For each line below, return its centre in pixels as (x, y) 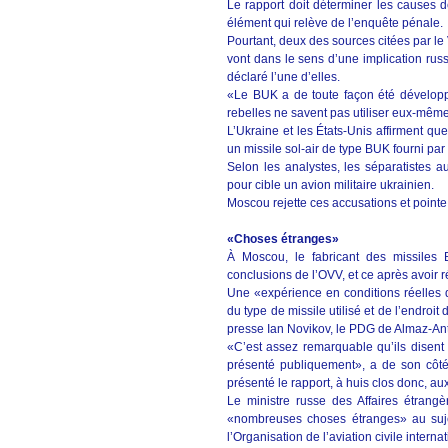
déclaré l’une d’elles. (283, 77)
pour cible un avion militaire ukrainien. (330, 185)
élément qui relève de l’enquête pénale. (335, 23)
